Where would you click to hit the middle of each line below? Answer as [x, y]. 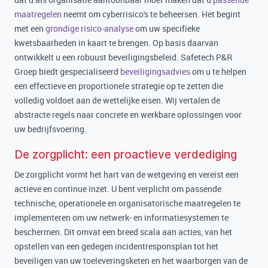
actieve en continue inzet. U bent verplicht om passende [118, 189]
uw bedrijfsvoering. [51, 129]
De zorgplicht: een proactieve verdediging [126, 155]
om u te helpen [218, 71]
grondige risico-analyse [89, 28]
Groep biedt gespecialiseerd [67, 71]
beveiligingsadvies [155, 71]
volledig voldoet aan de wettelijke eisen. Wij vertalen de [117, 100]
